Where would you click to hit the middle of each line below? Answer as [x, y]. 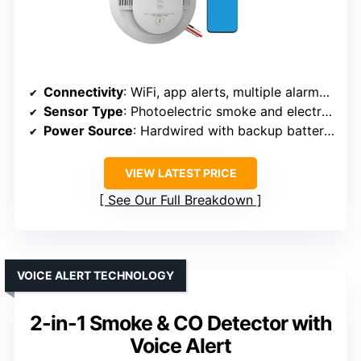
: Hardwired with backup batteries [228, 131]
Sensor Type [83, 112]
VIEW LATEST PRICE [180, 173]
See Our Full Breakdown [180, 200]
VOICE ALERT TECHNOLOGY [95, 276]
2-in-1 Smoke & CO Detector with [180, 324]
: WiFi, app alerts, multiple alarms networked [221, 92]
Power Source [88, 131]
